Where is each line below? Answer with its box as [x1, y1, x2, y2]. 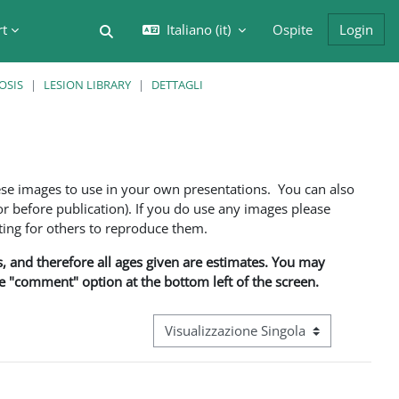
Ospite [273, 20, 313, 38]
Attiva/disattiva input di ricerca [114, 21, 301, 39]
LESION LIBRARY [44, 77, 131, 93]
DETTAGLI [151, 77, 203, 93]
